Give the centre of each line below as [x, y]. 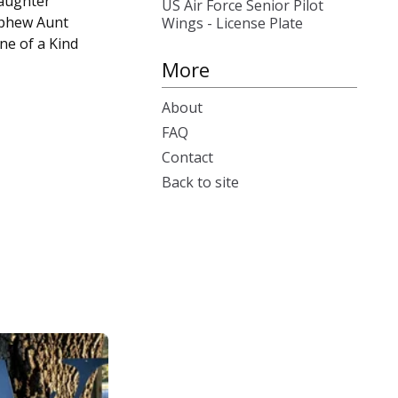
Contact [187, 157]
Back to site [200, 182]
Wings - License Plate [232, 23]
